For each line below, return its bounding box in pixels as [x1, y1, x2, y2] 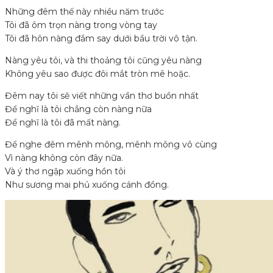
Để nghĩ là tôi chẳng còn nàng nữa [5, 104, 152, 115]
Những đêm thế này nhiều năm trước [5, 6, 164, 18]
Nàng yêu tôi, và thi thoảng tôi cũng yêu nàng [5, 55, 202, 66]
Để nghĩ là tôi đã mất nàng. [5, 117, 121, 129]
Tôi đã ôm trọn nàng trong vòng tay [5, 19, 157, 31]
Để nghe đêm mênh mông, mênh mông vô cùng [5, 139, 217, 151]
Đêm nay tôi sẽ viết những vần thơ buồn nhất [5, 90, 199, 102]
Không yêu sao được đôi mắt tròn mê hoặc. [5, 68, 190, 80]
